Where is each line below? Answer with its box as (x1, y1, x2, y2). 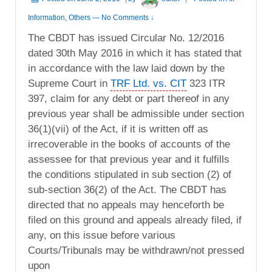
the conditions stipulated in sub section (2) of (28, 168, 231, 180)
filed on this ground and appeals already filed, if (28, 214, 242, 226)
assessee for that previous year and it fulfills (28, 153, 229, 165)
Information (28, 13, 65, 22)
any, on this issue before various (28, 229, 175, 241)
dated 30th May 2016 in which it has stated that (28, 47, 242, 59)
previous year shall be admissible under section (28, 107, 244, 120)
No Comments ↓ (101, 13, 154, 22)
